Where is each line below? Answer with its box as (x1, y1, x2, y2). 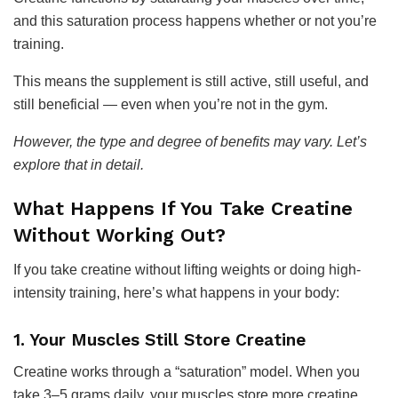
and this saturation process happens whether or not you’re (13, 12, 377, 28)
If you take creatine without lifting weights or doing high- (13, 261, 361, 277)
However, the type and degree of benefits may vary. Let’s (13, 133, 367, 149)
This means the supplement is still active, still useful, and (13, 73, 369, 89)
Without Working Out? (13, 224, 226, 247)
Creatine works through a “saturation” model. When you (13, 364, 360, 380)
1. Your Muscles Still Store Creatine (13, 329, 306, 350)
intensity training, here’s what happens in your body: (13, 284, 339, 300)
